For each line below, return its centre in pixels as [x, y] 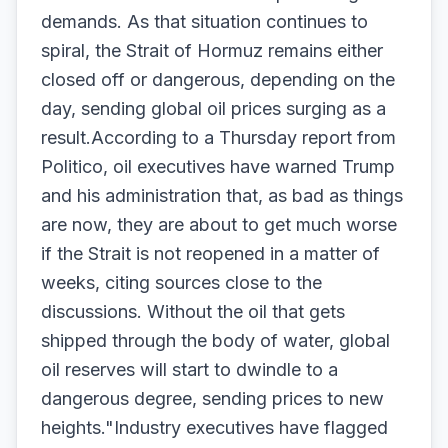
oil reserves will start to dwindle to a [189, 369]
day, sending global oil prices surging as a [213, 108]
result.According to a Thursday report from [218, 137]
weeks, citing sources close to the [181, 282]
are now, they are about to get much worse [219, 224]
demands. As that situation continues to [204, 21]
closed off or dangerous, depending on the [218, 79]
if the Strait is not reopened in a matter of [210, 253]
